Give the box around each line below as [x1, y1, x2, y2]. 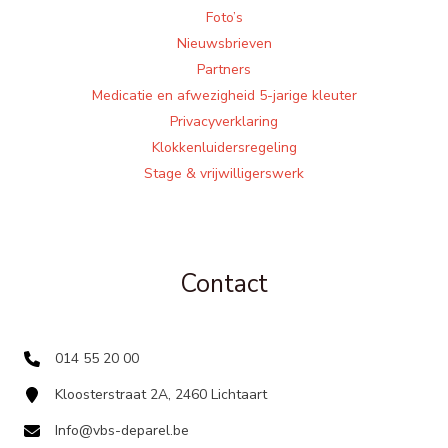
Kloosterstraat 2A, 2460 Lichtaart [55, 385, 267, 405]
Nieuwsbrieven [176, 34, 272, 54]
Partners [197, 60, 251, 80]
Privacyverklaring [170, 112, 278, 132]
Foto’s [205, 8, 243, 28]
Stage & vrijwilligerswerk [144, 164, 304, 184]
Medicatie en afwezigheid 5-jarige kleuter [91, 86, 357, 106]
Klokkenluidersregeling [151, 138, 297, 158]
